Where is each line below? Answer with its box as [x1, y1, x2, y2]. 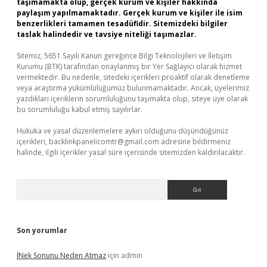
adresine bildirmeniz [159, 136, 231, 147]
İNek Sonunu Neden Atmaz [17, 250, 106, 260]
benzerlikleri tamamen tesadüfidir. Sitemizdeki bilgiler [17, 18, 228, 29]
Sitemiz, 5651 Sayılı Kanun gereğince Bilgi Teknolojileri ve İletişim [17, 51, 232, 61]
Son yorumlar [17, 225, 67, 235]
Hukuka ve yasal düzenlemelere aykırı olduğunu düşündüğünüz [17, 126, 228, 136]
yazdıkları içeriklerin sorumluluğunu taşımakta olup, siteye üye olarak [17, 94, 248, 104]
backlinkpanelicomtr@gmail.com [49, 136, 159, 147]
